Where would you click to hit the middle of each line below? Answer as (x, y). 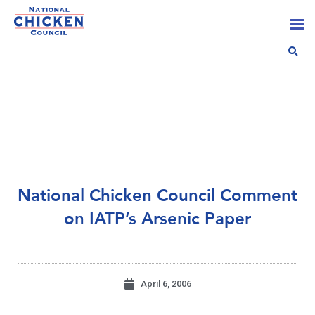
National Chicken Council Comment (157, 196)
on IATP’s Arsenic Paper (157, 219)
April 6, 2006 (166, 284)
